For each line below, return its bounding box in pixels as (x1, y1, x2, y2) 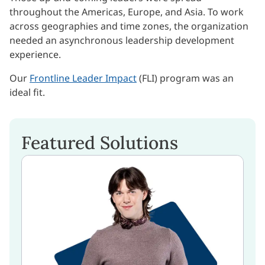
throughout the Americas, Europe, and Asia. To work (9, 5, 244, 18)
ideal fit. (9, 86, 45, 99)
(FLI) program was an (137, 72, 234, 85)
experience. (9, 48, 61, 61)
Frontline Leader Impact (30, 72, 137, 85)
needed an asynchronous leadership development (9, 34, 234, 47)
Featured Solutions (21, 131, 178, 154)
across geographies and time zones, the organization (9, 20, 248, 33)
